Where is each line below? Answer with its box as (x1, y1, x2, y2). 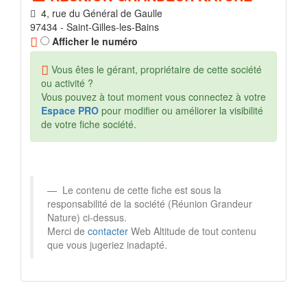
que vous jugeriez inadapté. (47, 238, 167, 252)
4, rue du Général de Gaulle (36, 6, 162, 21)
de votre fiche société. (41, 117, 136, 132)
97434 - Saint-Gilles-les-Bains (30, 20, 159, 34)
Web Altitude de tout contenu (128, 224, 256, 238)
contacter (88, 224, 128, 238)
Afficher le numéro (49, 34, 138, 49)
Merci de (47, 224, 88, 238)
